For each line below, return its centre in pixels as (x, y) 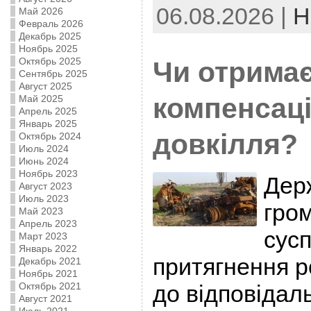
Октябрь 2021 (50, 286)
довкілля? (225, 144)
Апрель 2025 (48, 111)
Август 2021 (45, 299)
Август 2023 (45, 186)
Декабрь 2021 (50, 261)
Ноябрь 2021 (48, 274)
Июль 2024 (43, 149)
